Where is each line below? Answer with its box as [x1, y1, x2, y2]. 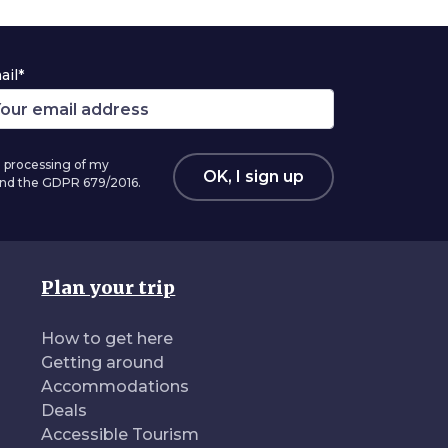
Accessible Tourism [41, 425, 200, 444]
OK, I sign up [203, 167, 304, 186]
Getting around [41, 353, 165, 372]
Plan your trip [41, 276, 176, 299]
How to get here [41, 329, 174, 348]
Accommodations [41, 377, 190, 396]
